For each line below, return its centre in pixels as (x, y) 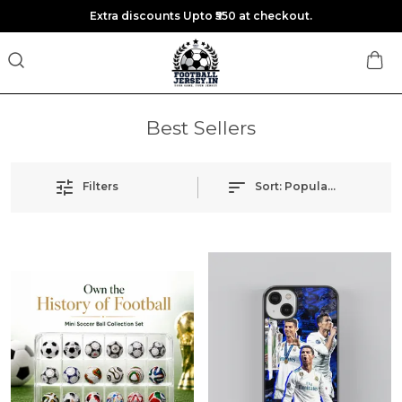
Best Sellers (201, 128)
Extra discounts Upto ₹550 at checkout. (201, 16)
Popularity (315, 187)
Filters (100, 187)
